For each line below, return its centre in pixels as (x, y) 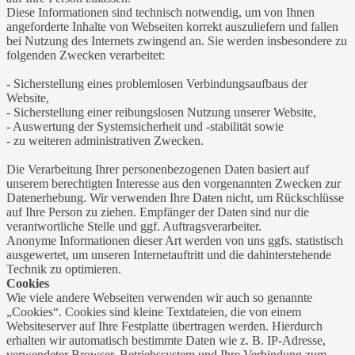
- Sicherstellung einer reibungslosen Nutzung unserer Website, (161, 112)
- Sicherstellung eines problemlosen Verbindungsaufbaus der (157, 83)
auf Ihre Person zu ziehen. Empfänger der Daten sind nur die (158, 212)
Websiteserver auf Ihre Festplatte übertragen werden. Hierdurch (164, 326)
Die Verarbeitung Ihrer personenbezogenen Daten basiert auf (158, 169)
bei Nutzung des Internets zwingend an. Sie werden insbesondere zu (177, 40)
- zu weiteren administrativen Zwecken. (105, 140)
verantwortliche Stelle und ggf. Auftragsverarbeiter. (134, 226)
